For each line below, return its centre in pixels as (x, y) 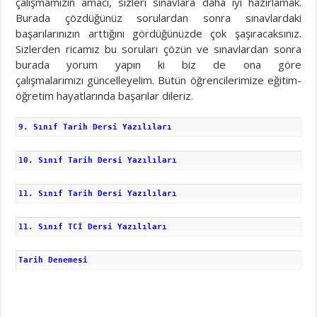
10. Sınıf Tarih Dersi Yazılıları (98, 161)
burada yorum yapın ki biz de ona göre (158, 65)
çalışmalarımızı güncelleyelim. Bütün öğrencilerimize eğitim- (158, 80)
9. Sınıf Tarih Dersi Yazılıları (96, 127)
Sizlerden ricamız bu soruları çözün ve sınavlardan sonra (158, 49)
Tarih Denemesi (53, 260)
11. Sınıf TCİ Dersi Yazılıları (93, 227)
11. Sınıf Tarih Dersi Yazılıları (98, 194)
